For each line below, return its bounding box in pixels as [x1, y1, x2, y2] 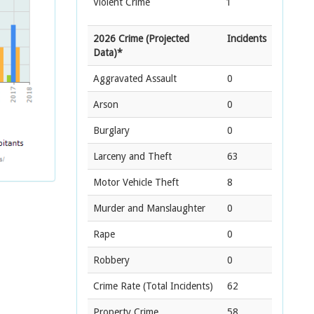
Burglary [93, 125, 130, 136]
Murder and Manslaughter [93, 203, 205, 214]
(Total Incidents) [140, 280, 213, 292]
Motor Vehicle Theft [93, 177, 179, 188]
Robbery [93, 254, 130, 266]
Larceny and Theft [93, 151, 172, 162]
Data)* [93, 47, 123, 58]
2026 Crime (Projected [93, 33, 189, 44]
